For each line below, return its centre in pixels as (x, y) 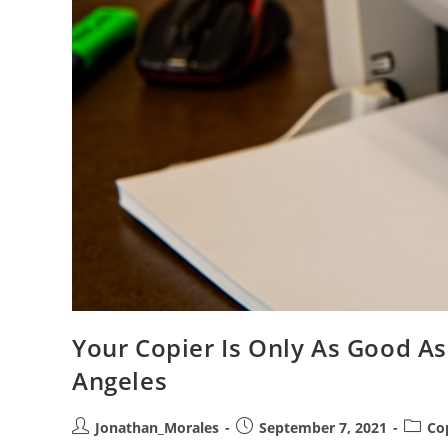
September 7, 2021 (323, 427)
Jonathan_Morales (157, 427)
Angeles (120, 380)
